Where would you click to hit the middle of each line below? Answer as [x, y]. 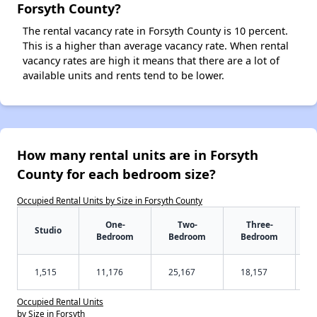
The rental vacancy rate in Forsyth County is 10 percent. [155, 30]
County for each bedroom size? [116, 173]
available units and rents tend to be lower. [123, 75]
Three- [259, 224]
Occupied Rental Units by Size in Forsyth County [110, 200]
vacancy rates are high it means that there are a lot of [151, 60]
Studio [48, 230]
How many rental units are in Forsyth [138, 154]
